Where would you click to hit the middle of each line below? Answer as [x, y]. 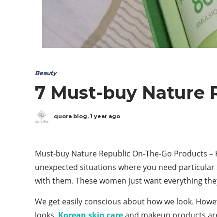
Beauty [46, 73]
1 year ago [105, 116]
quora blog [70, 116]
